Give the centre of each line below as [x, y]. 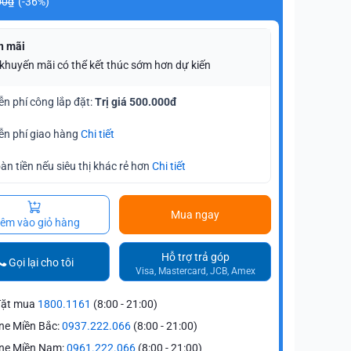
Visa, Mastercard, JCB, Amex [195, 271]
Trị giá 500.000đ [136, 102]
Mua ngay [195, 215]
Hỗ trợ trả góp [195, 257]
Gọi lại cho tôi [41, 262]
